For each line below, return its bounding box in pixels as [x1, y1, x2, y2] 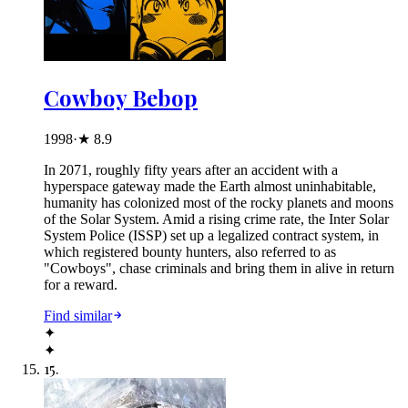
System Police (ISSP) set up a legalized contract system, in [44, 228, 379, 244]
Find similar [44, 308, 112, 324]
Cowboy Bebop [44, 83, 198, 113]
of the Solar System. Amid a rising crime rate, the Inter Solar [44, 211, 389, 228]
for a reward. [44, 277, 117, 293]
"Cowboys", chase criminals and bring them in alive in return [44, 260, 394, 277]
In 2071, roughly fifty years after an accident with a [44, 162, 338, 178]
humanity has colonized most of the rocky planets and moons [44, 195, 393, 211]
